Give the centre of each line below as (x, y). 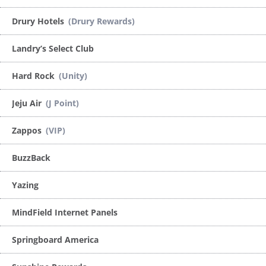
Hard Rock (34, 75)
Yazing (25, 185)
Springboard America (55, 239)
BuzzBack (31, 157)
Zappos (28, 130)
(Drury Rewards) (102, 21)
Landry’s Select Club (53, 48)
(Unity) (73, 75)
